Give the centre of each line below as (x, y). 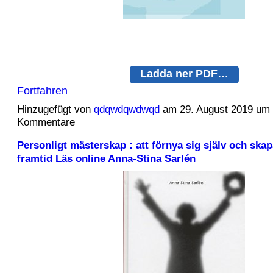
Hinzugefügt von (55, 110)
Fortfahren (42, 90)
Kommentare (46, 122)
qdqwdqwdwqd (126, 110)
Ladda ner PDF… (184, 73)
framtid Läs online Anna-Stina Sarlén (106, 158)
